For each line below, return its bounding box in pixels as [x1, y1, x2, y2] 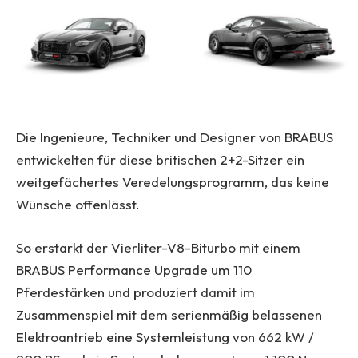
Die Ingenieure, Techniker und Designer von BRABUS [16, 129, 333, 146]
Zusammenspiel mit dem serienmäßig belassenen [16, 306, 322, 324]
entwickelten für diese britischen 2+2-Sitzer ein [16, 151, 304, 169]
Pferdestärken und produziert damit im [16, 284, 255, 301]
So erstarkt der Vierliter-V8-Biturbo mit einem [16, 239, 300, 257]
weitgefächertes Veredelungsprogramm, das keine [16, 173, 329, 191]
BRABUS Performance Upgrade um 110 [16, 261, 252, 279]
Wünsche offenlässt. [16, 196, 140, 213]
